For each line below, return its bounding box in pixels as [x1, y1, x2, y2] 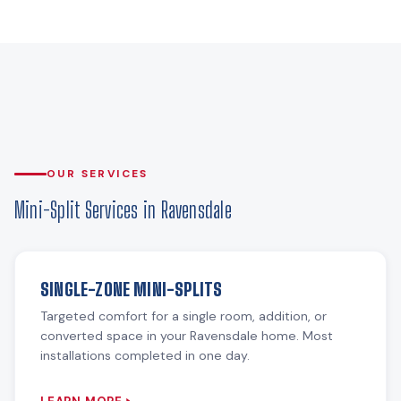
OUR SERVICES [47, 166, 149, 181]
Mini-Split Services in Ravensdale [14, 197, 232, 223]
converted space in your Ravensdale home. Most [40, 328, 333, 344]
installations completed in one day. [40, 347, 250, 363]
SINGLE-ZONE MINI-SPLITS [40, 279, 223, 300]
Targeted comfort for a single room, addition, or [40, 308, 327, 324]
